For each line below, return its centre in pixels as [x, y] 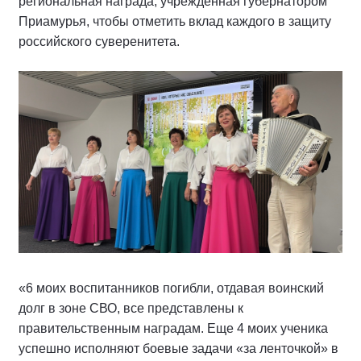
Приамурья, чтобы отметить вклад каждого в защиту [175, 21]
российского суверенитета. [101, 41]
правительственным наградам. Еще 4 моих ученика [173, 329]
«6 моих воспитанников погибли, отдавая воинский [171, 288]
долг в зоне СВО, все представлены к [131, 309]
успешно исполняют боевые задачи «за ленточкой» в [178, 349]
